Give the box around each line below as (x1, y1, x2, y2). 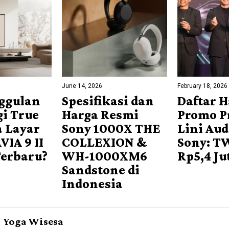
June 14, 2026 (61, 82, 102, 90)
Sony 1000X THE (61, 121, 160, 136)
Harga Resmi (61, 107, 139, 123)
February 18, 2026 (177, 82, 228, 90)
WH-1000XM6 (61, 149, 147, 164)
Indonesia (61, 176, 123, 192)
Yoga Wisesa (3, 215, 63, 227)
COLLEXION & (61, 135, 147, 150)
